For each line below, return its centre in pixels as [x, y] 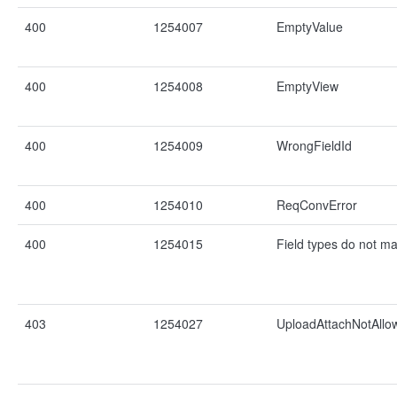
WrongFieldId [314, 145]
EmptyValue [310, 27]
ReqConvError [317, 205]
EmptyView [307, 86]
